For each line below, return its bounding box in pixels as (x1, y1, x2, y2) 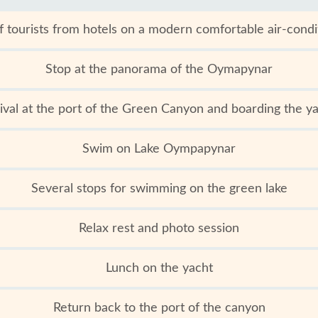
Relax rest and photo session (79, 222, 239, 235)
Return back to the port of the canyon (53, 302, 265, 314)
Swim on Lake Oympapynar (82, 143, 236, 155)
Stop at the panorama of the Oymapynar (45, 63, 273, 76)
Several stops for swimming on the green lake (31, 182, 287, 195)
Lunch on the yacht (105, 262, 213, 275)
